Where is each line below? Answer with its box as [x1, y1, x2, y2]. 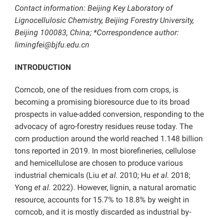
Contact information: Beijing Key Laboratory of [15, 3, 173, 13]
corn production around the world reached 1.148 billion [15, 134, 203, 144]
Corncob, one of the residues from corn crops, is [15, 85, 178, 95]
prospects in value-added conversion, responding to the [15, 109, 204, 119]
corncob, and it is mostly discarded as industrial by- [15, 207, 191, 217]
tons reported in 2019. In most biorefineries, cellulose [15, 146, 196, 156]
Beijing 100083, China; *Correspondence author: [15, 28, 179, 38]
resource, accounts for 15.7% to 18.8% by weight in [15, 195, 189, 205]
